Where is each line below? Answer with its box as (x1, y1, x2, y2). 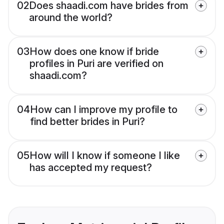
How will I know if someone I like (29, 149, 180, 162)
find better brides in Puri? (30, 115, 145, 128)
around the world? (29, 11, 112, 24)
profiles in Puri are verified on (29, 57, 163, 70)
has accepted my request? (29, 161, 152, 174)
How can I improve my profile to (30, 103, 177, 116)
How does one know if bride (29, 45, 159, 58)
